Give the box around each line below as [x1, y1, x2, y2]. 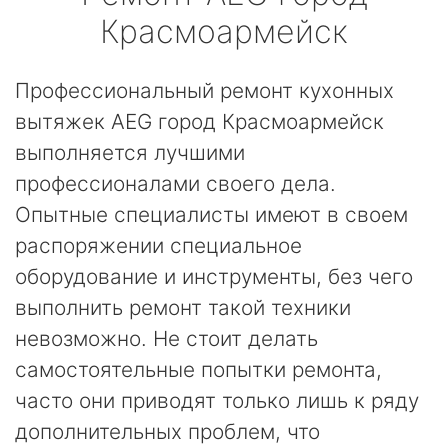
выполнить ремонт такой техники [15, 295, 351, 320]
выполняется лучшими [15, 140, 245, 165]
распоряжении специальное [15, 233, 302, 258]
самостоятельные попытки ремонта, [15, 357, 382, 382]
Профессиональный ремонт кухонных [15, 78, 394, 103]
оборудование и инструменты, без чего [15, 264, 413, 289]
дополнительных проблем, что [15, 419, 320, 444]
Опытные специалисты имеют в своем [15, 202, 408, 227]
